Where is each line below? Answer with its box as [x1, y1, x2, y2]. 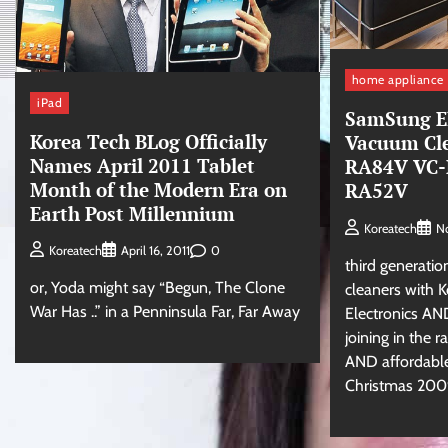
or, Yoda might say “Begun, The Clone [30, 278, 285, 298]
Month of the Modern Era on [30, 176, 287, 202]
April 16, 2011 [121, 243, 190, 259]
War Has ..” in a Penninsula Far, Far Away [30, 302, 300, 322]
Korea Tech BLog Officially [30, 128, 267, 154]
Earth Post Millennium [30, 200, 235, 226]
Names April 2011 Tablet [30, 152, 255, 178]
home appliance [351, 72, 444, 88]
